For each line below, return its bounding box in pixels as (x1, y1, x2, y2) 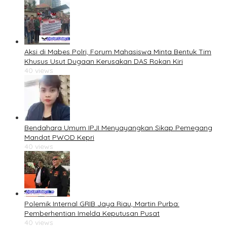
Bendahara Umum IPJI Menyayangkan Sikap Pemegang (24, 123, 212, 133)
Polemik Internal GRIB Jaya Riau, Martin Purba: (24, 199, 179, 209)
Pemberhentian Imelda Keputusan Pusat (24, 209, 160, 218)
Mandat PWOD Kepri (24, 133, 94, 142)
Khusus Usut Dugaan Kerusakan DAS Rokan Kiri (24, 57, 183, 66)
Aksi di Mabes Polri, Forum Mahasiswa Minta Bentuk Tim (24, 47, 211, 57)
